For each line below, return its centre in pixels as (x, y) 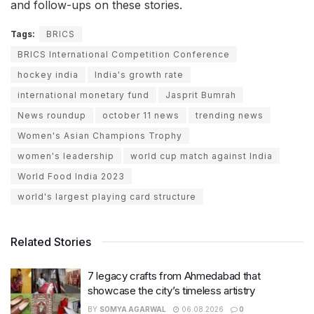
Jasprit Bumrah (201, 95)
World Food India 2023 (71, 176)
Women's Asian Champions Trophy (100, 135)
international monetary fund (83, 95)
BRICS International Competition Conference (124, 54)
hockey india (48, 74)
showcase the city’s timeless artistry (171, 290)
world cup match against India (202, 156)
